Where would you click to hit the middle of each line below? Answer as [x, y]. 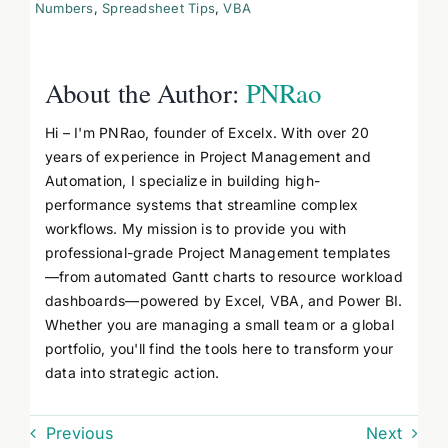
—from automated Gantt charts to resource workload [223, 277]
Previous [79, 433]
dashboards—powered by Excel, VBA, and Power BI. [223, 301]
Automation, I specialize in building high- [182, 181]
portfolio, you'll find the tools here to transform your [219, 349]
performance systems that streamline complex [201, 205]
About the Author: [145, 93]
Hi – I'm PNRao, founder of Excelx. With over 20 [207, 133]
